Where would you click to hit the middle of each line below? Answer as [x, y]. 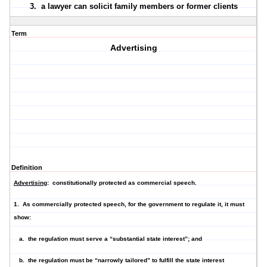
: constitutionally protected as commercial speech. [123, 183]
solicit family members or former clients [163, 7]
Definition [27, 168]
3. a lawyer [52, 7]
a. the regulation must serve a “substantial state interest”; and [108, 239]
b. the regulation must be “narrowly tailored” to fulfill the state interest [119, 260]
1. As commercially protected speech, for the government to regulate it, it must [129, 204]
